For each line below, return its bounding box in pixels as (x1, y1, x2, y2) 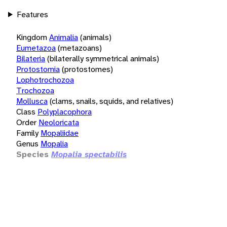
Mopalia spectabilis (51, 148, 127, 160)
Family (16, 127, 39, 138)
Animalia (49, 31, 78, 43)
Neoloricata (39, 117, 79, 128)
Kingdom (16, 31, 47, 43)
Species (16, 148, 49, 160)
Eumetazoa (16, 42, 56, 53)
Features (16, 9, 48, 20)
